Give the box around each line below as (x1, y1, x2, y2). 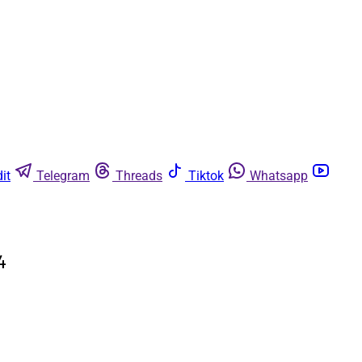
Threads (116, 168, 162, 183)
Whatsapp (250, 168, 308, 183)
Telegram (36, 168, 90, 183)
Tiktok (188, 168, 224, 183)
